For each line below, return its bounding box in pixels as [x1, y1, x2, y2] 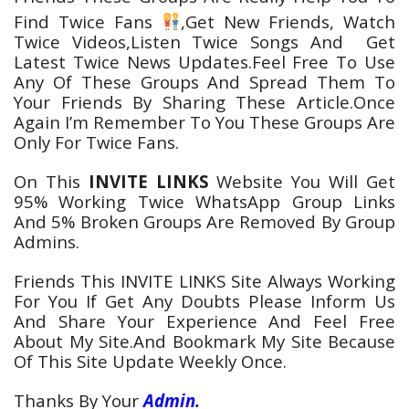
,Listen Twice [125, 29, 239, 53]
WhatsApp [184, 189, 281, 213]
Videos [60, 29, 126, 53]
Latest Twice [14, 49, 120, 73]
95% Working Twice [14, 189, 184, 213]
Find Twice [14, 9, 105, 33]
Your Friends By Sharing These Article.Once [14, 89, 395, 113]
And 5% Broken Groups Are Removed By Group [14, 209, 395, 233]
